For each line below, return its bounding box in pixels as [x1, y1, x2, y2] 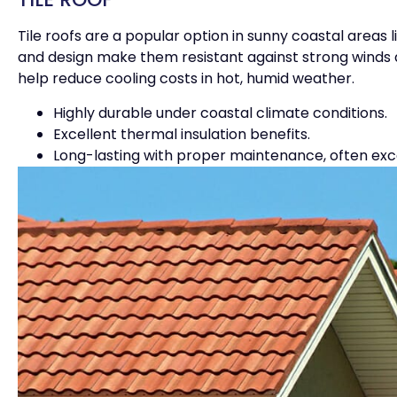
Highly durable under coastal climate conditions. [53, 102, 387, 123]
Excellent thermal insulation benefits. [53, 123, 310, 144]
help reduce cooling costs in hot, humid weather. [18, 68, 354, 90]
